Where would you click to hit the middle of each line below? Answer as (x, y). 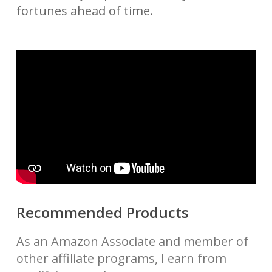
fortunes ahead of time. (84, 11)
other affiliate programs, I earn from (121, 259)
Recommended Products (102, 212)
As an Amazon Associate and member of (132, 242)
